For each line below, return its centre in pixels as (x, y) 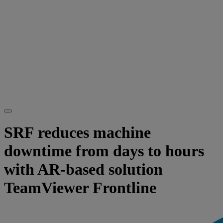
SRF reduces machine (77, 133)
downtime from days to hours (104, 151)
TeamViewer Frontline (80, 188)
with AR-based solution (83, 169)
